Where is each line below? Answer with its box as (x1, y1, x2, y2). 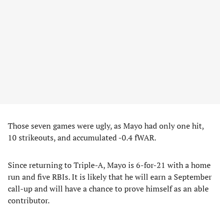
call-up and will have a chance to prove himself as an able (8, 183, 209, 194)
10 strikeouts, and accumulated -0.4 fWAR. (8, 132, 156, 143)
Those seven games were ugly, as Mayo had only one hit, (8, 120, 204, 131)
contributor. (8, 195, 50, 206)
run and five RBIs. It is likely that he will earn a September (8, 171, 212, 182)
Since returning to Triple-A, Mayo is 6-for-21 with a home (8, 160, 211, 170)
